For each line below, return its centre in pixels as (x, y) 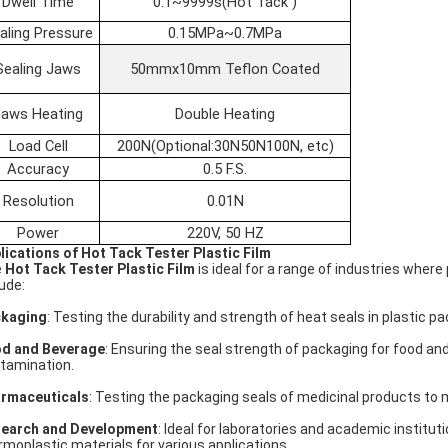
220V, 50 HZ (225, 233)
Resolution (38, 201)
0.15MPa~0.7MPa (225, 33)
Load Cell (38, 146)
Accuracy (38, 169)
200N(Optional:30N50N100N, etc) (225, 146)
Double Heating (225, 114)
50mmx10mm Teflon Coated (225, 69)
